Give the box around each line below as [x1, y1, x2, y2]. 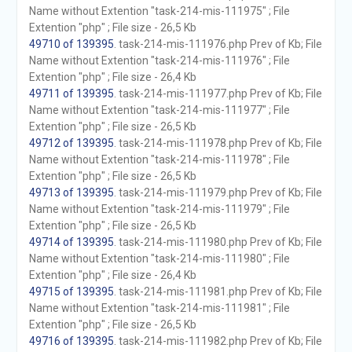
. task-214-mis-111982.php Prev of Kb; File [113, 335, 322, 347]
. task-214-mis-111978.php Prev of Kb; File [113, 137, 322, 149]
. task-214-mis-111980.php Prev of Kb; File [113, 236, 322, 248]
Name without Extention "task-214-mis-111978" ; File [28, 153, 290, 166]
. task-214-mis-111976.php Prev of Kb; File [113, 38, 322, 50]
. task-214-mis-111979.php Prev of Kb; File [113, 186, 322, 199]
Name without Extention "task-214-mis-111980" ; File [28, 252, 290, 265]
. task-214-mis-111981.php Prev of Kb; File [113, 285, 322, 298]
